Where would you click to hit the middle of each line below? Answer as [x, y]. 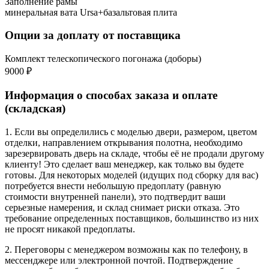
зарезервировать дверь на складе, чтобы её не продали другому [134, 153]
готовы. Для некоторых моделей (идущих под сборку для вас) [131, 175]
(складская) [35, 108]
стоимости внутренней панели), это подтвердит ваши [115, 196]
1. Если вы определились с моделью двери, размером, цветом [131, 131]
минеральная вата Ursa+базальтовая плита [91, 12]
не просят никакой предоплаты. [70, 229]
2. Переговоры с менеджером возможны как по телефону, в [126, 249]
